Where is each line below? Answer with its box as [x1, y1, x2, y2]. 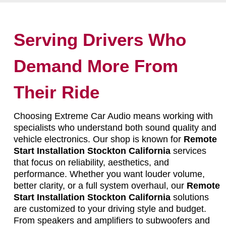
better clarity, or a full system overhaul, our [13, 180, 187, 191]
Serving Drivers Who [13, 29, 186, 49]
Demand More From [13, 55, 178, 76]
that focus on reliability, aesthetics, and [13, 157, 169, 167]
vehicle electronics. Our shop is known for [13, 134, 184, 144]
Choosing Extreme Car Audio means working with [13, 110, 213, 121]
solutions [170, 192, 209, 202]
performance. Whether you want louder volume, [13, 168, 205, 179]
